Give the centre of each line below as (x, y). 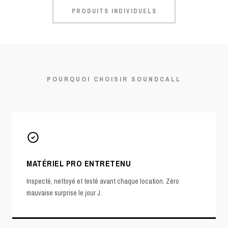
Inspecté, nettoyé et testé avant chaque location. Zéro (103, 181)
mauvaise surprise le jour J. (64, 193)
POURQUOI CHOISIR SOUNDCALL (114, 79)
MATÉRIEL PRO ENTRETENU (79, 164)
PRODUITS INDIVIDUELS (114, 11)
